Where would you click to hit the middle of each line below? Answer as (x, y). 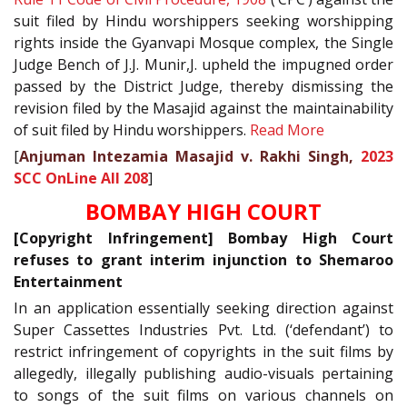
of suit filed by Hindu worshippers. (132, 130)
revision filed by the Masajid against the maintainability (203, 109)
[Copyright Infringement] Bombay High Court (203, 238)
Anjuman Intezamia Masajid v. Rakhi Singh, (190, 157)
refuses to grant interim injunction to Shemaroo (203, 259)
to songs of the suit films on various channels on (203, 395)
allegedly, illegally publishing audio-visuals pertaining (203, 373)
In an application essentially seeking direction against (203, 308)
